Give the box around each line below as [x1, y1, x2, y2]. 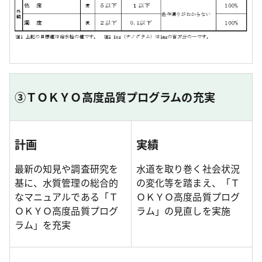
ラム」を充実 [15, 218, 71, 232]
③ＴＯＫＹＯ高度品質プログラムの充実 [15, 89, 215, 106]
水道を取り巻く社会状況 [136, 161, 240, 176]
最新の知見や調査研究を [15, 161, 118, 176]
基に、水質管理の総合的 [15, 175, 118, 190]
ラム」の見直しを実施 [136, 204, 230, 218]
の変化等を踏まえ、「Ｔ [136, 175, 240, 190]
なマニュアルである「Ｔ [15, 189, 118, 204]
